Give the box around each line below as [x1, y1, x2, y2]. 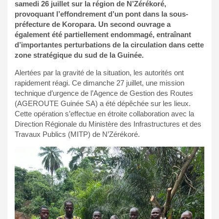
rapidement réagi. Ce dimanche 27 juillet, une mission [15, 78, 184, 87]
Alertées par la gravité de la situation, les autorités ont [15, 68, 184, 77]
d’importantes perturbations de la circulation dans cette [15, 40, 204, 49]
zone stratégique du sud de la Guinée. [15, 50, 144, 59]
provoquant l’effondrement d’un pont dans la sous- [15, 9, 188, 18]
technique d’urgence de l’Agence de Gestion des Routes [15, 88, 193, 97]
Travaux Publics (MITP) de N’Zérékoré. [15, 130, 140, 138]
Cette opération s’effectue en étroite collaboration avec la [15, 109, 194, 118]
